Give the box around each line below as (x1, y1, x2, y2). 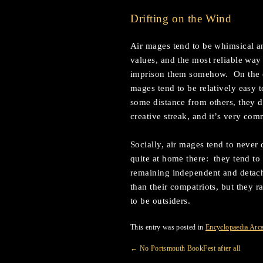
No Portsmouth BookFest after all (137, 244, 241, 252)
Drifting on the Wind (130, 12, 232, 25)
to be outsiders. (130, 196, 191, 205)
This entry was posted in (130, 223, 205, 231)
